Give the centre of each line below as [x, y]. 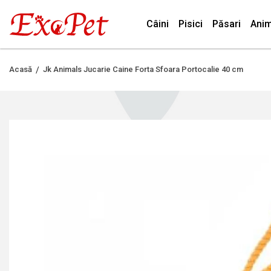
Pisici [191, 24]
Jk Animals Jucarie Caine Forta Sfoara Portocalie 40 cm [143, 69]
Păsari [227, 24]
